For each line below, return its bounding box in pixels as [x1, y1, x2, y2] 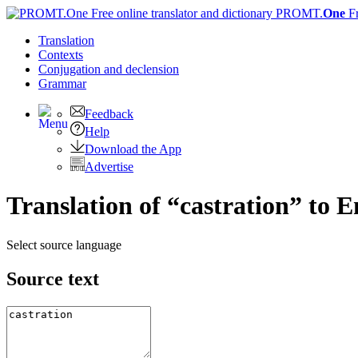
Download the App [85, 142, 181, 156]
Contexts [38, 48, 83, 62]
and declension [104, 62, 179, 76]
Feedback [85, 107, 133, 121]
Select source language [6, 237, 121, 252]
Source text [6, 268, 99, 289]
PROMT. [272, 6, 323, 20]
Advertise [85, 160, 133, 173]
